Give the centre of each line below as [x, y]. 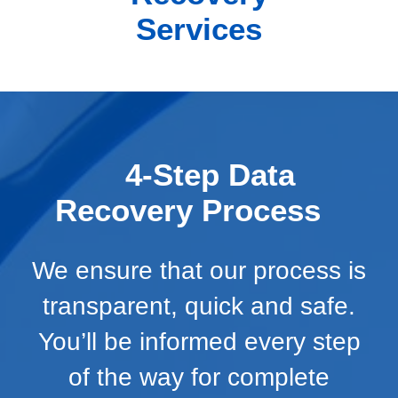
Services [199, 29]
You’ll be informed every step [199, 341]
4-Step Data [210, 174]
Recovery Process [188, 210]
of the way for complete [199, 377]
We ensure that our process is [199, 270]
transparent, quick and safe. [199, 306]
